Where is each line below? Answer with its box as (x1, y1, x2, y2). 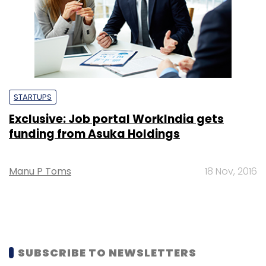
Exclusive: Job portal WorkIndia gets (9, 110, 224, 127)
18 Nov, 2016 (205, 164, 257, 178)
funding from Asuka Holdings (9, 125, 180, 142)
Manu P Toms (9, 164, 71, 178)
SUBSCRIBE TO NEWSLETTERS (18, 245, 197, 260)
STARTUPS (14, 91, 52, 103)
